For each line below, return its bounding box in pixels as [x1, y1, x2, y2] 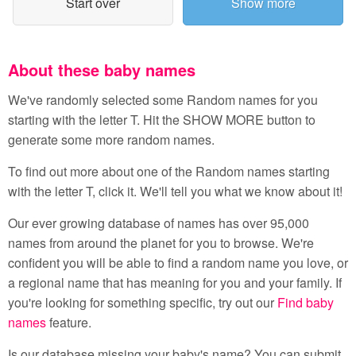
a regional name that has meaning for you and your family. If [8, 273, 342, 292]
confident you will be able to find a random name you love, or [8, 253, 348, 272]
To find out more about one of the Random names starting [8, 162, 330, 180]
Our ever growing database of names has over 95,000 [8, 214, 309, 232]
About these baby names [8, 58, 195, 81]
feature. [46, 313, 91, 331]
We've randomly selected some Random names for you [8, 91, 318, 109]
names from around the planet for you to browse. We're [8, 234, 314, 252]
